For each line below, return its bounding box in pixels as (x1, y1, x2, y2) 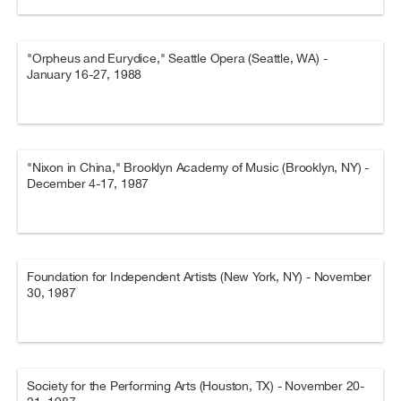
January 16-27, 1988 (27, 67, 142, 81)
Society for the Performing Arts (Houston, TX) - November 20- (27, 379, 364, 393)
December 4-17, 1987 (27, 176, 149, 191)
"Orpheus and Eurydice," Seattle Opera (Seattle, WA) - (27, 51, 328, 65)
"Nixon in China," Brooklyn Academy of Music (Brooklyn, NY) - (27, 160, 369, 175)
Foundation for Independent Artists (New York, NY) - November (27, 269, 371, 284)
